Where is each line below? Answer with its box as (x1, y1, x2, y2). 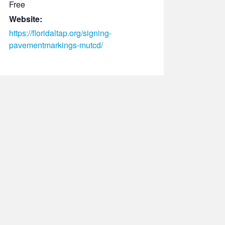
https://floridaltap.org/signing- (9, 27, 111, 39)
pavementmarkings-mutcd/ (9, 39, 103, 51)
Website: (9, 13, 42, 25)
